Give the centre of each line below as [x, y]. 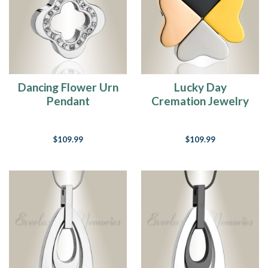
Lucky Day [200, 87]
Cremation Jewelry [200, 101]
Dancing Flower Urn [68, 87]
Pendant [68, 101]
